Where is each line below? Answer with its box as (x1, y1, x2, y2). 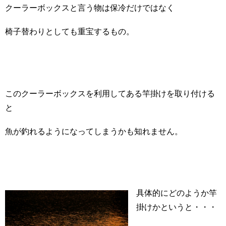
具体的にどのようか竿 (136, 189, 217, 198)
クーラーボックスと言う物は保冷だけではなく (5, 4, 175, 13)
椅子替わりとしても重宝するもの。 (5, 27, 134, 36)
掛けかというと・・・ (136, 203, 217, 212)
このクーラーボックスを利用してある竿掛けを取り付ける (5, 89, 215, 98)
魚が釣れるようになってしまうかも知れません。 (5, 127, 183, 136)
